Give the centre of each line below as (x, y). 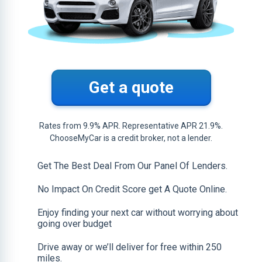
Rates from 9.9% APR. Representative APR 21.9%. (131, 126)
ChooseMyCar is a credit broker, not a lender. (131, 138)
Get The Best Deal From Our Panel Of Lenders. (132, 166)
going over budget (75, 224)
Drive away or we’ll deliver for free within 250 (130, 247)
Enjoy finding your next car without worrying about (138, 213)
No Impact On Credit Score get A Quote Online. (132, 189)
